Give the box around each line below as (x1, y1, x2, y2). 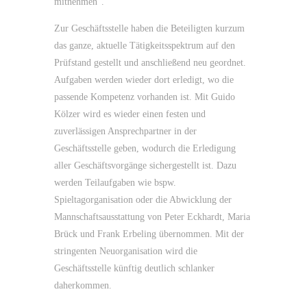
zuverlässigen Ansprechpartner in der (54, 126, 197, 136)
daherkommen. (54, 280, 112, 291)
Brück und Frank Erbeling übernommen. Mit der (54, 229, 244, 239)
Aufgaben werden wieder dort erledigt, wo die (54, 75, 234, 85)
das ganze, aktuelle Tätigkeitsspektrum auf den (54, 40, 235, 51)
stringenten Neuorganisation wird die (54, 246, 197, 256)
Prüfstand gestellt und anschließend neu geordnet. (54, 58, 246, 68)
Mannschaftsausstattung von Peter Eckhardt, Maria (54, 212, 250, 222)
